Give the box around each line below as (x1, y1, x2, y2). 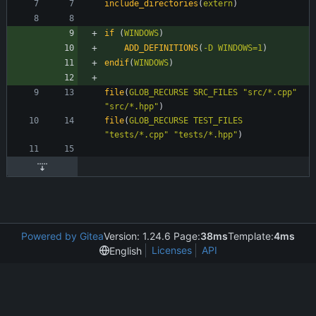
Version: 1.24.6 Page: (104, 230, 200, 243)
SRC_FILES (193, 87, 238, 98)
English (109, 244, 142, 257)
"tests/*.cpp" (104, 130, 169, 140)
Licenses (151, 244, 192, 257)
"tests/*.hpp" (174, 130, 238, 140)
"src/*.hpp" (104, 102, 159, 112)
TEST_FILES (193, 116, 243, 126)
